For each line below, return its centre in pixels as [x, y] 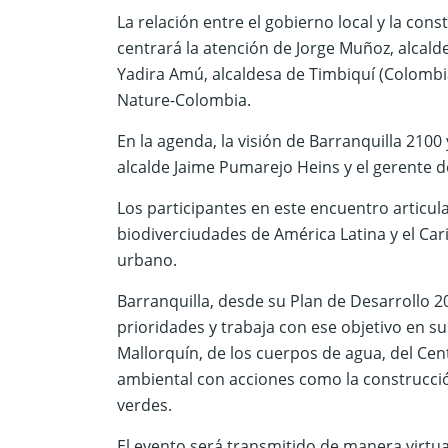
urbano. [147, 260]
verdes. [144, 405]
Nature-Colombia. [184, 100]
